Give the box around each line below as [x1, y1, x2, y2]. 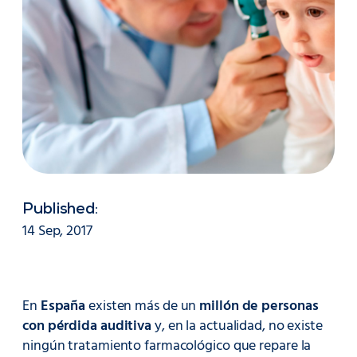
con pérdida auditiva [22, 314, 151, 338]
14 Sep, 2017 [22, 220, 92, 244]
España [40, 294, 86, 318]
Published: [22, 202, 98, 219]
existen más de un [85, 294, 200, 318]
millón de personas [199, 294, 319, 318]
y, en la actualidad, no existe [151, 314, 323, 338]
